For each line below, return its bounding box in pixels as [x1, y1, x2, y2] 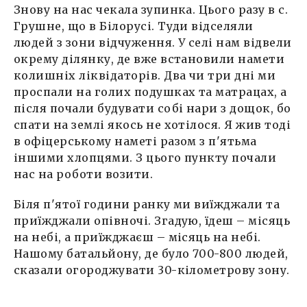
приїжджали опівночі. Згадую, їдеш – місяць [14, 214, 291, 228]
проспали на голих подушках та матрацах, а [14, 85, 287, 99]
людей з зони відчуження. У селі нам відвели [14, 36, 292, 50]
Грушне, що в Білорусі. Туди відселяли [14, 19, 254, 34]
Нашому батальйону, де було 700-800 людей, [14, 247, 288, 261]
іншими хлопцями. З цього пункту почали [14, 151, 277, 165]
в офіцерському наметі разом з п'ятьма [14, 134, 257, 149]
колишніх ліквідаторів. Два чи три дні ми [14, 69, 276, 83]
